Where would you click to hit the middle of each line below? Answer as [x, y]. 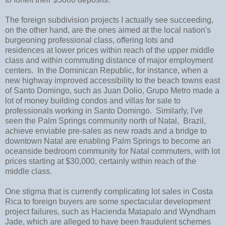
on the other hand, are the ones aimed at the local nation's [108, 30]
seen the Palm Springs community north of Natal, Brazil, [105, 121]
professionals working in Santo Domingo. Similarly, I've [104, 110]
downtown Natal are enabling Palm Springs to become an [108, 141]
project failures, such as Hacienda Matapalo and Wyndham [110, 211]
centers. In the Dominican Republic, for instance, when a [106, 70]
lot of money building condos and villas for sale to [93, 100]
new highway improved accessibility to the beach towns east [112, 80]
